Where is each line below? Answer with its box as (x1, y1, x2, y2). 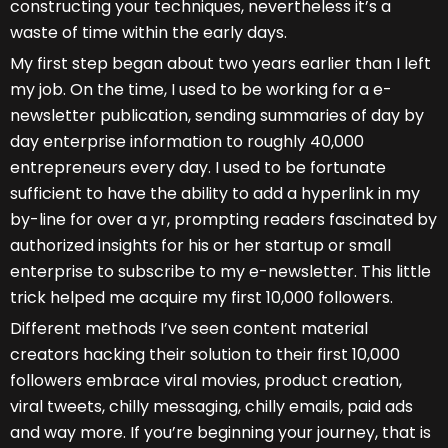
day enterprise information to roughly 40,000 (10, 130, 364, 154)
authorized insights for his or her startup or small (10, 234, 391, 258)
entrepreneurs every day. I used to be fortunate (10, 156, 386, 180)
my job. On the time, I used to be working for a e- (10, 78, 392, 102)
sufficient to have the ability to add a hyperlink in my (10, 182, 420, 206)
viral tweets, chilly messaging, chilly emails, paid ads (10, 395, 413, 419)
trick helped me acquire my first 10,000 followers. (10, 286, 393, 310)
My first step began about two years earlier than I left (10, 52, 431, 76)
